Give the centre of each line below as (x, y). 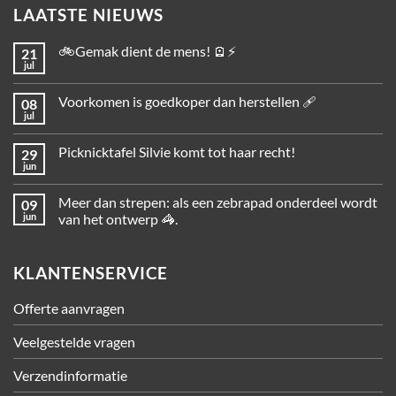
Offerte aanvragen (69, 308)
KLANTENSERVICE (91, 273)
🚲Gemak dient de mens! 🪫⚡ (147, 51)
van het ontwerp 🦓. (118, 219)
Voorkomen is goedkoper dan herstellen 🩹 (187, 102)
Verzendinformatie (70, 376)
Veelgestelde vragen (74, 342)
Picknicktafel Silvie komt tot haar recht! (177, 152)
